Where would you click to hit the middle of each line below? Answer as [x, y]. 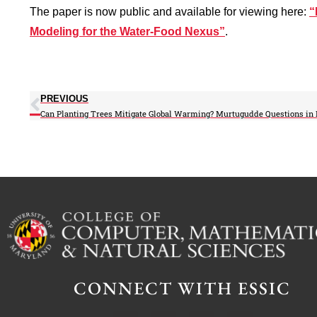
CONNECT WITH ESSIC [183, 288]
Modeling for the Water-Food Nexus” [127, 31]
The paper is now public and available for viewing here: [169, 11]
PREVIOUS [64, 98]
